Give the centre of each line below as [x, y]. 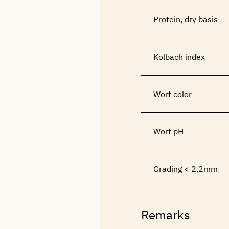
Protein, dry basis [186, 19]
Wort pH [168, 131]
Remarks [166, 215]
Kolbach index [179, 57]
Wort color [173, 94]
